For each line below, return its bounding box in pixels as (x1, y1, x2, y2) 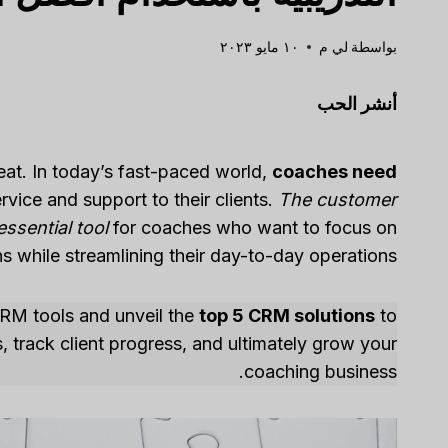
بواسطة (350, 38, 397, 56)
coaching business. (243, 361, 397, 383)
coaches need (271, 161, 397, 183)
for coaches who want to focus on (107, 217, 397, 239)
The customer (277, 189, 397, 211)
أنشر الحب (316, 93, 397, 115)
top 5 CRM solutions (198, 305, 375, 327)
